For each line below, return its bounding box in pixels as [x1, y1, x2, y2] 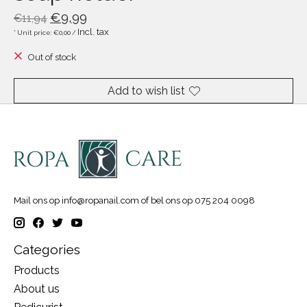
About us [14, 282, 60, 296]
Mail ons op [14, 195, 62, 206]
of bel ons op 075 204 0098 [139, 195, 255, 206]
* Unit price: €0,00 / [14, 28, 77, 36]
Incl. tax [77, 25, 109, 37]
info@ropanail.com [62, 195, 139, 206]
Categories [14, 241, 80, 257]
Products [14, 264, 60, 278]
